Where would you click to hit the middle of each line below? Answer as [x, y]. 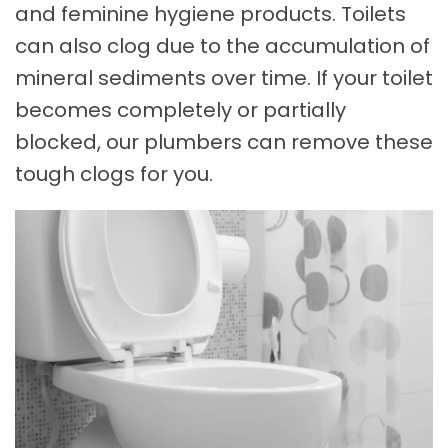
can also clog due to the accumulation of [222, 46]
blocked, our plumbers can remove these [224, 142]
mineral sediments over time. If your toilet [224, 78]
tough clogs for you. [114, 174]
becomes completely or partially [180, 110]
